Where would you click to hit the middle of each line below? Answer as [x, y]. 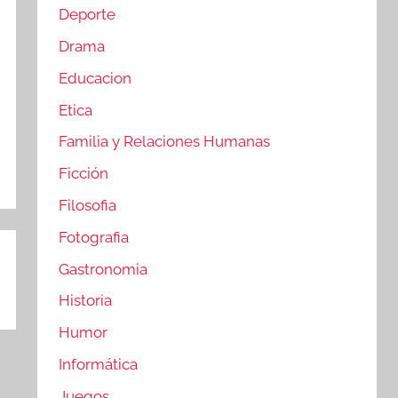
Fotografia [94, 237]
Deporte [88, 15]
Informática [99, 364]
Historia [86, 301]
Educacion [96, 78]
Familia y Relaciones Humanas [165, 142]
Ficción [84, 174]
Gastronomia [103, 269]
